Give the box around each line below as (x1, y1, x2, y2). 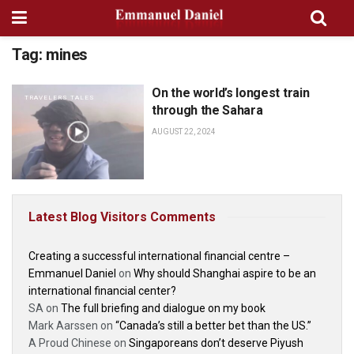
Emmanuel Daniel (28, 266, 116, 280)
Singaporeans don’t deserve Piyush (129, 336, 303, 349)
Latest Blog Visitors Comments (28, 209, 216, 224)
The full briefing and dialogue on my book (61, 301, 265, 314)
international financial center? (28, 284, 176, 297)
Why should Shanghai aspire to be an (134, 266, 316, 280)
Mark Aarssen (28, 318, 98, 332)
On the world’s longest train (152, 85, 310, 100)
